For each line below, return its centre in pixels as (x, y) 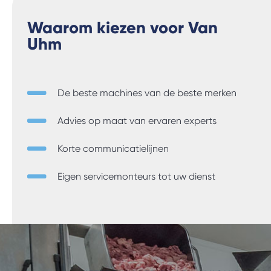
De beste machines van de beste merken (147, 93)
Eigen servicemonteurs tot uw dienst (136, 177)
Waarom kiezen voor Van (122, 28)
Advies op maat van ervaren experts (137, 121)
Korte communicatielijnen (113, 149)
